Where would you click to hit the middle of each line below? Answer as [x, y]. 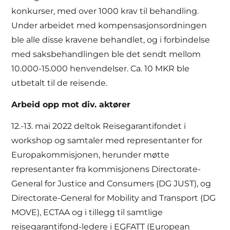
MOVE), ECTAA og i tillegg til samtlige [87, 213]
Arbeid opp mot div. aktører [71, 105]
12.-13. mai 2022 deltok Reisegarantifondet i [99, 126]
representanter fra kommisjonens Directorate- [106, 169]
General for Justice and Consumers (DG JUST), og [111, 184]
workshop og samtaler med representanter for [107, 141]
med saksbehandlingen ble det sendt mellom [106, 54]
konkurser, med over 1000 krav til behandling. [105, 11]
